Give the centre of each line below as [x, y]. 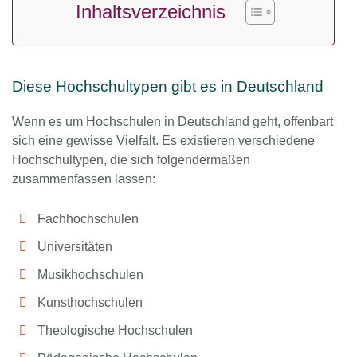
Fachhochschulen [88, 218]
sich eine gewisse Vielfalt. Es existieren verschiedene [163, 140]
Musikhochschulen [90, 274]
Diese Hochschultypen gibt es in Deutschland [168, 86]
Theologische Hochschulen [115, 330]
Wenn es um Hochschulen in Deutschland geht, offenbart [173, 121]
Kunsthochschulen [90, 302]
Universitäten [75, 246]
